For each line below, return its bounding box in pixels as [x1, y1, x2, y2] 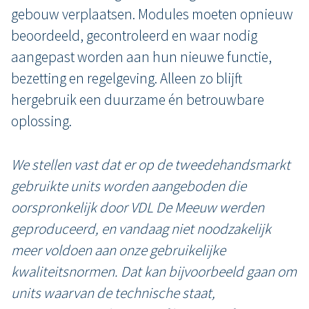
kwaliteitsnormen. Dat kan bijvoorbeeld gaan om [11, 262, 297, 281]
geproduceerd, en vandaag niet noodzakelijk [11, 219, 271, 238]
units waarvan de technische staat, [11, 283, 215, 302]
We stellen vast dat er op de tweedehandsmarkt [11, 155, 290, 174]
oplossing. [11, 112, 72, 130]
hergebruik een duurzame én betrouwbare [11, 90, 264, 109]
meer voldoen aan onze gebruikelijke [11, 241, 226, 259]
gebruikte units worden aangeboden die [11, 177, 246, 195]
